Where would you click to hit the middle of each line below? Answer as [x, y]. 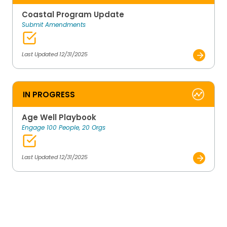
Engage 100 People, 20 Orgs [64, 128]
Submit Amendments [54, 25]
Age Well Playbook [59, 118]
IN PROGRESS [49, 94]
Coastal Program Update [73, 15]
